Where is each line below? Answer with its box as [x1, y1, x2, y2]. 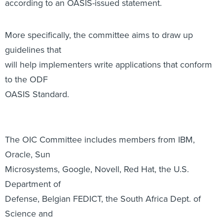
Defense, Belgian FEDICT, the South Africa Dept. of [5, 139, 201, 152]
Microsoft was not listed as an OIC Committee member [5, 201, 215, 214]
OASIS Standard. [5, 35, 69, 47]
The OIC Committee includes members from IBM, [5, 80, 195, 93]
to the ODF [5, 20, 48, 33]
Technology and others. [5, 169, 95, 182]
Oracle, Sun [5, 95, 50, 108]
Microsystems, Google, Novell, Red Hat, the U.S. [5, 110, 189, 122]
